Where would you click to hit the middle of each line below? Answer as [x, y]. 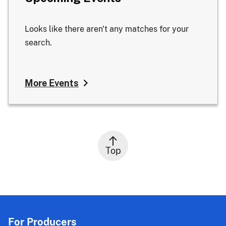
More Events [52, 83]
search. [38, 42]
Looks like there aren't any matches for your [107, 29]
